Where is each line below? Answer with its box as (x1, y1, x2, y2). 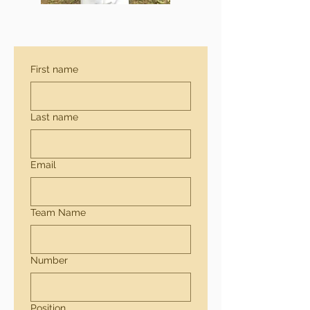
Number (30, 254, 68, 266)
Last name (30, 111, 78, 122)
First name (30, 63, 78, 75)
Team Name (30, 206, 86, 218)
